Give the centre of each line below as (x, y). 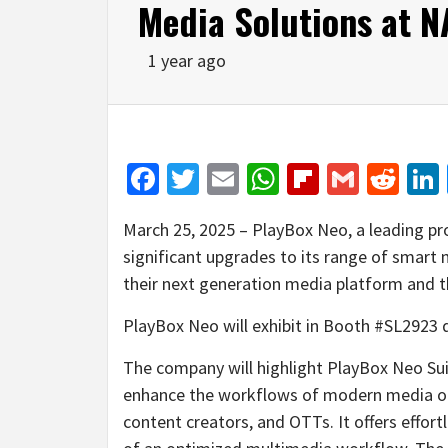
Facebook (223, 178)
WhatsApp (347, 178)
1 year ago (187, 60)
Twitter (247, 178)
